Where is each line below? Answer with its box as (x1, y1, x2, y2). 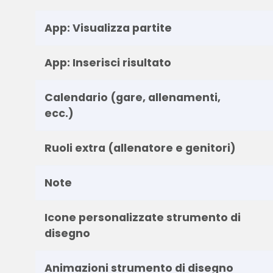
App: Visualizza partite (44, 20, 172, 35)
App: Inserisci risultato (44, 55, 171, 70)
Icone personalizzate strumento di (44, 210, 241, 225)
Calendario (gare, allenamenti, (44, 90, 221, 105)
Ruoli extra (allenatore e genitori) (44, 140, 236, 155)
